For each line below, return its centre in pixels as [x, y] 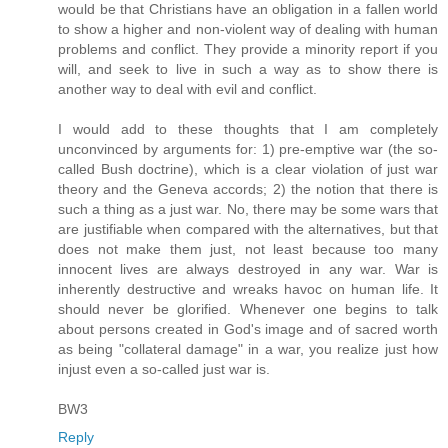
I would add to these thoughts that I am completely [248, 128]
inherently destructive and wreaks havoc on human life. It [248, 288]
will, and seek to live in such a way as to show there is [248, 68]
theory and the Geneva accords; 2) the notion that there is [248, 188]
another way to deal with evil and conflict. [187, 88]
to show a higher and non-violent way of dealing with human [248, 28]
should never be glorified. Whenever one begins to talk [248, 308]
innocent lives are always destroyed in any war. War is [248, 268]
